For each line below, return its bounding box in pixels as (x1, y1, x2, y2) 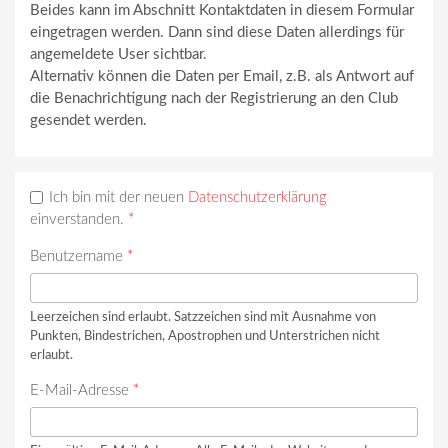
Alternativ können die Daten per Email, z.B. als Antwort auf (30, 69, 414, 85)
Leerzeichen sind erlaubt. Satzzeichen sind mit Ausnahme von (30, 311, 376, 324)
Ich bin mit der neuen (49, 190, 188, 206)
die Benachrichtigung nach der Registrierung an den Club (30, 91, 398, 107)
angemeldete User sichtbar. (30, 47, 207, 63)
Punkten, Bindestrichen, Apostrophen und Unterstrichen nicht (30, 330, 380, 343)
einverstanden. (30, 212, 128, 228)
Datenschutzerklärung (188, 190, 327, 206)
